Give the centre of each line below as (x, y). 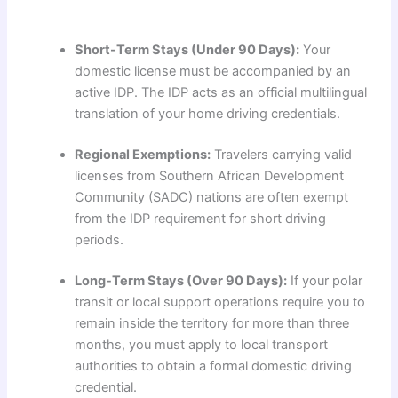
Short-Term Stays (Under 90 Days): (187, 50)
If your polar (325, 281)
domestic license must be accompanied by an (213, 72)
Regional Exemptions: (143, 155)
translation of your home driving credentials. (208, 114)
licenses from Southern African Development (210, 176)
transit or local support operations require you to (220, 302)
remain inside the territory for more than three (212, 324)
